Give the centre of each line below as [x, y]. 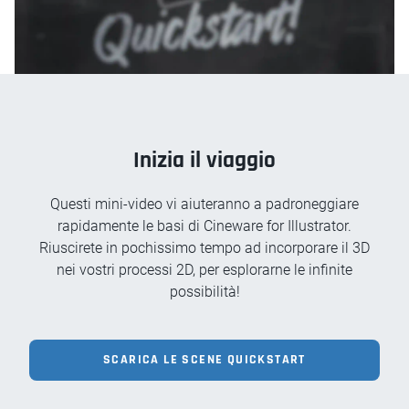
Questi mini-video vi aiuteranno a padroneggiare [204, 204]
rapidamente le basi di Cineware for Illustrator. [204, 225]
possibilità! [204, 291]
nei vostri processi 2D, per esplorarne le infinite [204, 269]
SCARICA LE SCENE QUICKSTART [204, 359]
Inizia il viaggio [204, 160]
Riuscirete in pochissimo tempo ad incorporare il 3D [204, 247]
